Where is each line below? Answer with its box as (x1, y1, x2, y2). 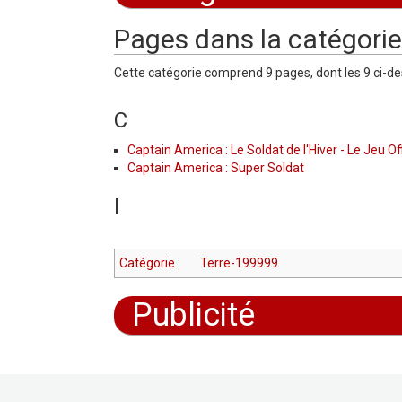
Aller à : (114, 7, 158, 22)
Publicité (132, 295, 255, 334)
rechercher (223, 7, 284, 22)
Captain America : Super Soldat (127, 160, 304, 175)
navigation (158, 7, 217, 22)
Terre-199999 (199, 255, 278, 270)
